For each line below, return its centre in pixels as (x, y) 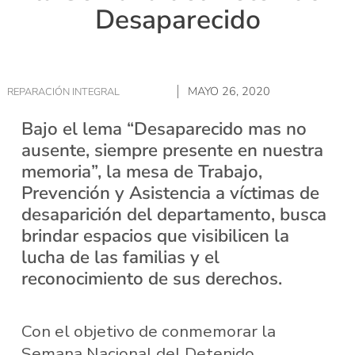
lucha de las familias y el (120, 257)
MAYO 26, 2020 (229, 92)
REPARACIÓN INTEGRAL (63, 92)
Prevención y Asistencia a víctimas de (170, 193)
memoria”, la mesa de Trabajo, (141, 171)
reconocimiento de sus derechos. (151, 278)
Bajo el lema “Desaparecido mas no (164, 128)
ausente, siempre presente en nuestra (172, 150)
